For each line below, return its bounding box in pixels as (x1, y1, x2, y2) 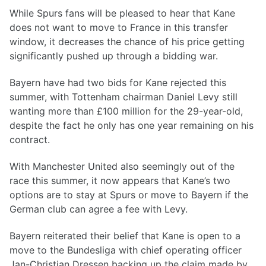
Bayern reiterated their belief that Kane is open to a (9, 229, 240, 242)
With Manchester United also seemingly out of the (9, 160, 235, 172)
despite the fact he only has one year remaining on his (9, 119, 254, 131)
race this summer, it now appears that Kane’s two (9, 174, 230, 186)
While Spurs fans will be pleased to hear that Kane (9, 7, 235, 20)
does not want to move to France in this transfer (9, 21, 228, 34)
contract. (9, 133, 50, 145)
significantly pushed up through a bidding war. (9, 50, 218, 62)
